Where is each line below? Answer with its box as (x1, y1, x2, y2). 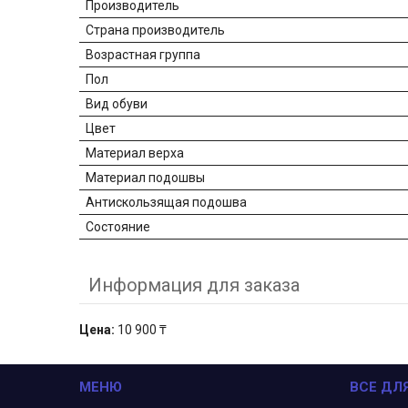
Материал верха (86, 146, 184, 161)
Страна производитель (86, 23, 225, 38)
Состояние (86, 219, 150, 235)
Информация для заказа (88, 274, 300, 297)
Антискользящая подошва (86, 195, 247, 210)
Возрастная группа (86, 47, 200, 63)
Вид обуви (86, 97, 148, 112)
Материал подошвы (86, 170, 205, 186)
